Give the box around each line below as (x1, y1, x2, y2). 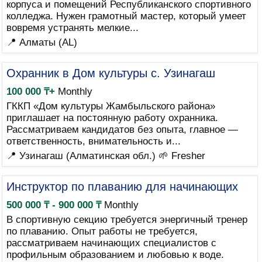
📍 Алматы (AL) (6, 37, 77, 48)
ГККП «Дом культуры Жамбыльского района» (6, 101, 215, 112)
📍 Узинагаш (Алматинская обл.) (6, 150, 156, 161)
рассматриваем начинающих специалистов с (6, 237, 216, 249)
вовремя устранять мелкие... (6, 22, 139, 33)
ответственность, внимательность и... (6, 136, 181, 147)
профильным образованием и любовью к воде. (6, 249, 224, 260)
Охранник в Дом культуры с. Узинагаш (6, 67, 215, 80)
